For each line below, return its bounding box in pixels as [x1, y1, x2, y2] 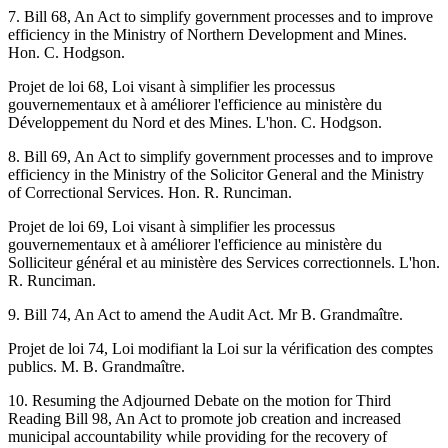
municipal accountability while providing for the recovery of [8, 427, 387, 445]
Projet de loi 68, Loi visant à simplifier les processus [8, 77, 335, 95]
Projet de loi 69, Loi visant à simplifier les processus [8, 217, 335, 235]
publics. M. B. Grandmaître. [8, 357, 185, 375]
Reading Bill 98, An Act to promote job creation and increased [8, 409, 401, 427]
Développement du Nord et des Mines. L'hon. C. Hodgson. [8, 113, 382, 131]
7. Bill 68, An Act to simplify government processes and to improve [8, 7, 433, 25]
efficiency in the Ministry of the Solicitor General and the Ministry [8, 165, 424, 183]
